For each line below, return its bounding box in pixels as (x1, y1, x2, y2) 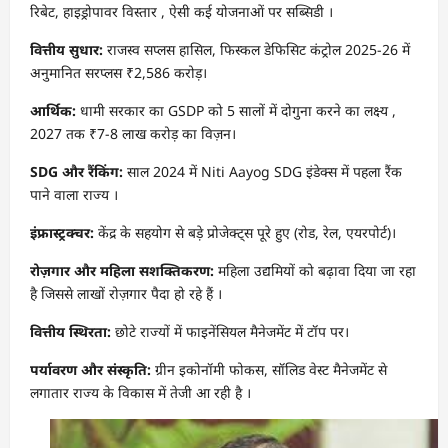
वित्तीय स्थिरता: (30, 322, 111, 342)
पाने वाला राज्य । (30, 185, 118, 205)
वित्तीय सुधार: (30, 40, 103, 60)
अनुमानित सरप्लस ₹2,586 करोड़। (30, 63, 207, 83)
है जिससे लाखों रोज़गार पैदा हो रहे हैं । (30, 284, 222, 304)
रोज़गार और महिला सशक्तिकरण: (30, 261, 214, 281)
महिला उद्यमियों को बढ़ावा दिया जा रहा (214, 261, 416, 281)
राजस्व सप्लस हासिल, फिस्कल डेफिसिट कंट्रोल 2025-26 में (103, 40, 410, 60)
